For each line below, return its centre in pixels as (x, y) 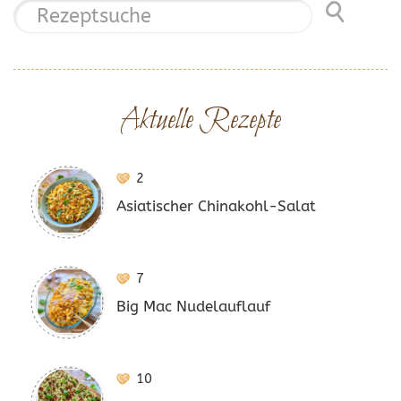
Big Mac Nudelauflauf (193, 306)
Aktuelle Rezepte (200, 121)
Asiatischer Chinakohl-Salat (216, 206)
